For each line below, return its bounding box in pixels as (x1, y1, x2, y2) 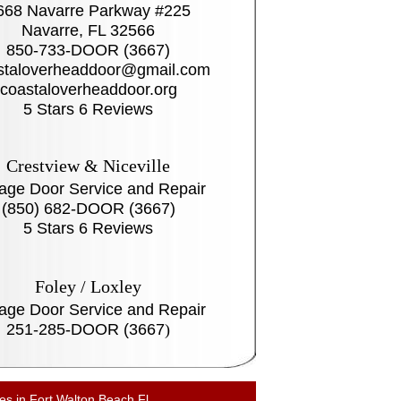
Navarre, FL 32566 (21, 21, 155, 39)
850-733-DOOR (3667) (6, 41, 170, 59)
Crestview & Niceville (6, 156, 170, 175)
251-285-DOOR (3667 (6, 320, 165, 338)
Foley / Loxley (35, 277, 141, 296)
